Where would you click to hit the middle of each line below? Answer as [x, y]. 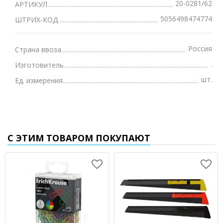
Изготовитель [39, 65]
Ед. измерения [39, 80]
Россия [200, 48]
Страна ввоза [38, 49]
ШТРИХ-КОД [36, 19]
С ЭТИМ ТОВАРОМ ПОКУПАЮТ [79, 138]
